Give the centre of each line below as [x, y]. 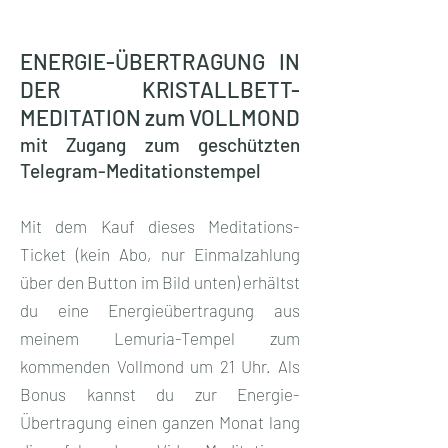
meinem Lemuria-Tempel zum [160, 337]
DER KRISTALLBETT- [160, 88]
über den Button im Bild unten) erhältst [160, 281]
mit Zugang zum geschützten [160, 144]
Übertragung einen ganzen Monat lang [160, 421]
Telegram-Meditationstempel [140, 170]
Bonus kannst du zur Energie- [160, 393]
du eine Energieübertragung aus [160, 309]
